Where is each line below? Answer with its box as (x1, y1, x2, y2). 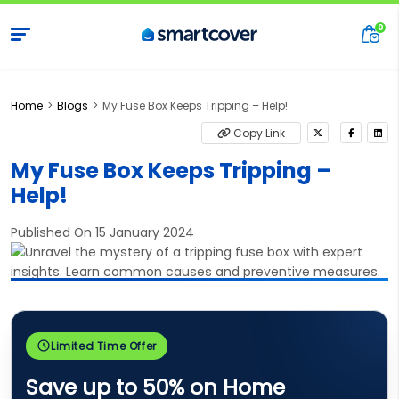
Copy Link (233, 125, 286, 141)
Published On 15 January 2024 (11, 223, 194, 241)
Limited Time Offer (51, 338, 157, 354)
